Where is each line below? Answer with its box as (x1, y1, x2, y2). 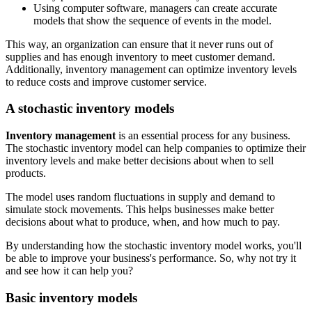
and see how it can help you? (6, 265, 133, 276)
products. (6, 167, 49, 179)
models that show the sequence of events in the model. (33, 14, 272, 26)
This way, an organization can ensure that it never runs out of (6, 38, 273, 50)
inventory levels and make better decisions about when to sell (6, 155, 274, 166)
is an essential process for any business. (116, 130, 290, 141)
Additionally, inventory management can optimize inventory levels (6, 63, 297, 75)
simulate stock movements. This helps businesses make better (6, 203, 274, 215)
